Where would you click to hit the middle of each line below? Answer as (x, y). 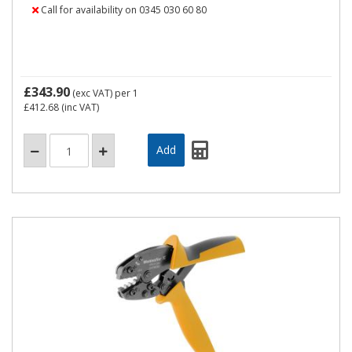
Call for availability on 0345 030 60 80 (123, 10)
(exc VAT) (92, 93)
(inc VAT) (79, 107)
